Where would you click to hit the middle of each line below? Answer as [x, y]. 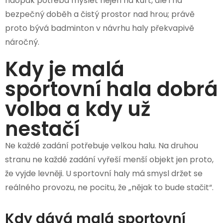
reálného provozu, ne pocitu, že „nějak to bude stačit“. [109, 187]
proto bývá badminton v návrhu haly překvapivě [100, 28]
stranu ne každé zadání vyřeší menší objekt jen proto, [109, 159]
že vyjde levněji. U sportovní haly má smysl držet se [104, 173]
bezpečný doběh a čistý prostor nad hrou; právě [100, 14]
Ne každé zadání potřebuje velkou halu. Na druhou [102, 145]
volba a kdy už [78, 109]
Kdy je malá [65, 69]
